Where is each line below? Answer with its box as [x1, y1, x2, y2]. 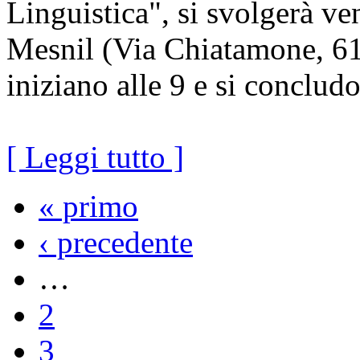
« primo [39, 188, 138, 223]
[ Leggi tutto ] [6, 139, 184, 174]
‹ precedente [39, 224, 193, 260]
